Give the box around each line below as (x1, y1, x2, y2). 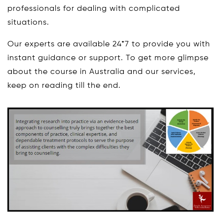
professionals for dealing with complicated (7, 4, 180, 13)
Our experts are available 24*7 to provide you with (7, 40, 210, 48)
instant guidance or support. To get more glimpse (7, 54, 209, 62)
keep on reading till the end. (7, 81, 121, 90)
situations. (7, 18, 49, 27)
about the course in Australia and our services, (7, 68, 196, 76)
